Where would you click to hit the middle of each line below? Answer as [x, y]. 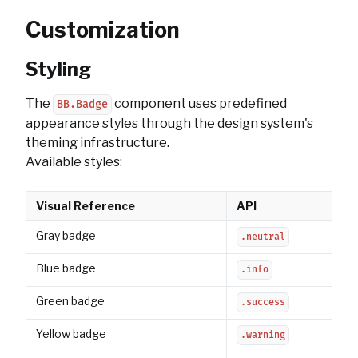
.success [263, 302]
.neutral [263, 237]
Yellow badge [71, 334]
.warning [263, 335]
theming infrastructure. [97, 143]
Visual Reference [86, 206]
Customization [103, 30]
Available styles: [74, 162]
